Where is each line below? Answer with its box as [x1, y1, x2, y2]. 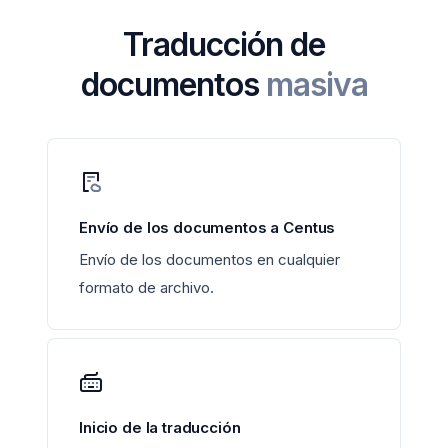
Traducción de [123, 25, 325, 65]
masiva [265, 65, 368, 105]
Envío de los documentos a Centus [79, 218, 336, 238]
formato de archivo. [79, 278, 214, 298]
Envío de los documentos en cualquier [79, 250, 340, 270]
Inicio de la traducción [79, 418, 241, 438]
